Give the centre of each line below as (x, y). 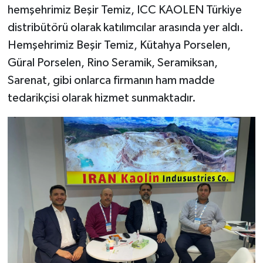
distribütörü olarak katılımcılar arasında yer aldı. (125, 27)
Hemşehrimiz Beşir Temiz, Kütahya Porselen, (119, 45)
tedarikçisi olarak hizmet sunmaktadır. (102, 98)
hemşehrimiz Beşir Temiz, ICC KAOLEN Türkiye (124, 10)
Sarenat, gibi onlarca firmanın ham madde (111, 80)
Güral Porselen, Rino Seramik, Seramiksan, (112, 63)
